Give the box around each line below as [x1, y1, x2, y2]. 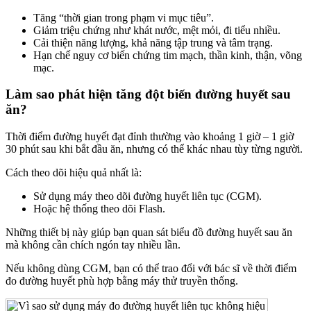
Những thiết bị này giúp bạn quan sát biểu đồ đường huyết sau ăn [6, 226, 292, 239]
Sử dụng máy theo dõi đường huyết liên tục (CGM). [33, 190, 262, 203]
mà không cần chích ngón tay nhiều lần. [6, 239, 180, 251]
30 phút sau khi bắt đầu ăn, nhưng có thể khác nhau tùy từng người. [6, 143, 303, 155]
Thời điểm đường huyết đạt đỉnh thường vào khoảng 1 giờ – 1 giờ [6, 131, 294, 143]
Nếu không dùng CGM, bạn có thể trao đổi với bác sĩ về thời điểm [6, 262, 296, 275]
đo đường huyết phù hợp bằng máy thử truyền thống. [6, 275, 238, 287]
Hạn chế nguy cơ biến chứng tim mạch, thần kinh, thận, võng [33, 49, 302, 61]
